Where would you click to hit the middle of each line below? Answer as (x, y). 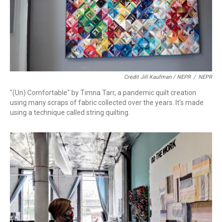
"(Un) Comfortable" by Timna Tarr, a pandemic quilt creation (103, 93)
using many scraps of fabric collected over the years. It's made (107, 103)
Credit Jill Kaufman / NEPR (157, 77)
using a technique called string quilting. (70, 113)
